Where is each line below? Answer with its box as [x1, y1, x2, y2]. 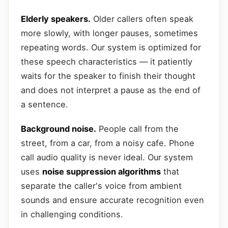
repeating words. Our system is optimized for [21, 42, 201, 52]
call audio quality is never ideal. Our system [21, 152, 193, 162]
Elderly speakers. [21, 13, 91, 24]
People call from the [96, 123, 179, 134]
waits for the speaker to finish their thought [21, 70, 195, 81]
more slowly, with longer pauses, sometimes [21, 27, 198, 38]
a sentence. [21, 99, 68, 109]
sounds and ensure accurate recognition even [21, 194, 204, 205]
